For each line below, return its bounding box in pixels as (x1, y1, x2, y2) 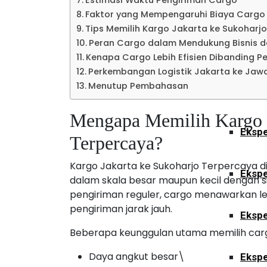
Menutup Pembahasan (88, 80, 188, 92)
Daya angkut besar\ (89, 250, 185, 263)
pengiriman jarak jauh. (70, 202, 172, 216)
